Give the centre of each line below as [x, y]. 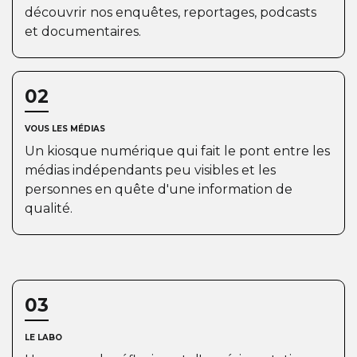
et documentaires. [83, 31]
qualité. [49, 208]
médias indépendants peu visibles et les [150, 170]
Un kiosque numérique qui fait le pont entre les [177, 151]
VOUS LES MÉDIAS [65, 129]
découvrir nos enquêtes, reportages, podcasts [171, 12]
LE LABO [43, 337]
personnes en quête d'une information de [159, 189]
